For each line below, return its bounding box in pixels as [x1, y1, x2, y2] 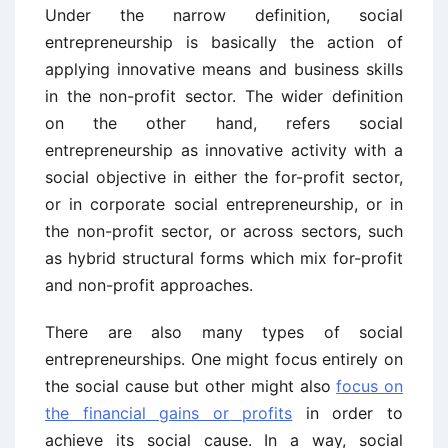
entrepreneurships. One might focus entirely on [45, 349, 403, 370]
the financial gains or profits [45, 403, 293, 424]
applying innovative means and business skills [45, 59, 403, 80]
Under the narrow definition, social [45, 5, 403, 26]
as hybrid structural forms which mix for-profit [45, 248, 403, 269]
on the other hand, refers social [45, 113, 403, 134]
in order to [292, 403, 404, 424]
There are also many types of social [45, 322, 403, 343]
